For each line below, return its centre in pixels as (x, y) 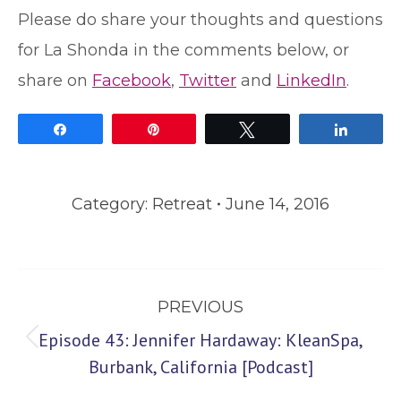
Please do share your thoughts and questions (200, 20)
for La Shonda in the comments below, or (183, 50)
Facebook (132, 81)
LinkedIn (311, 81)
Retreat (182, 204)
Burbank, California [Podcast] (200, 367)
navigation (76, 324)
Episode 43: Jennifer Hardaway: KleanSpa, (200, 340)
